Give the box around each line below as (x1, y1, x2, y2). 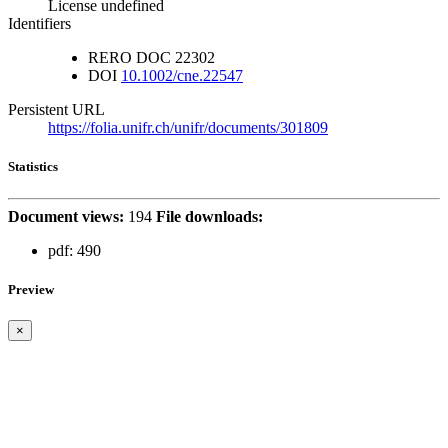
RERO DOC (88, 49, 171, 67)
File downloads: (156, 207, 263, 225)
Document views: (8, 207, 124, 225)
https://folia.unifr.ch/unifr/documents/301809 (48, 119, 328, 137)
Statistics (8, 159, 58, 175)
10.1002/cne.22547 (121, 67, 243, 85)
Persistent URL (8, 101, 105, 119)
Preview (8, 281, 54, 297)
